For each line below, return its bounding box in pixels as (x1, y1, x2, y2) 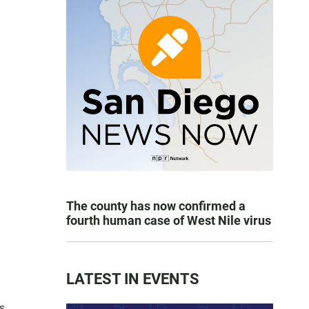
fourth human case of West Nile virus (66, 213, 271, 228)
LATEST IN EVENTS (66, 270, 199, 288)
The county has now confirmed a (66, 199, 246, 213)
